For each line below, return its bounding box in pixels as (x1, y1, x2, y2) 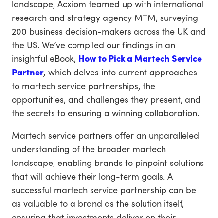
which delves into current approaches (46, 66, 197, 78)
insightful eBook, (12, 52, 78, 64)
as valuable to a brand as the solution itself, (12, 197, 184, 209)
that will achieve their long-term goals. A (12, 170, 173, 182)
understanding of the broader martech (12, 143, 166, 155)
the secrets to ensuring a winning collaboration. (12, 107, 199, 119)
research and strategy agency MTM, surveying (12, 11, 198, 23)
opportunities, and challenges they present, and (12, 93, 200, 105)
